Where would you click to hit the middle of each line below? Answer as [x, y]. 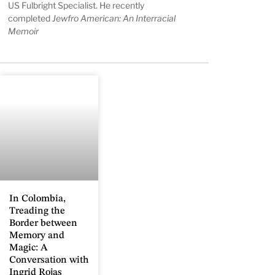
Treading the [37, 211]
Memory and [37, 235]
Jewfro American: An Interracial [114, 18]
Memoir [24, 31]
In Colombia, [37, 199]
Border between [43, 223]
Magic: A [29, 248]
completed [30, 18]
